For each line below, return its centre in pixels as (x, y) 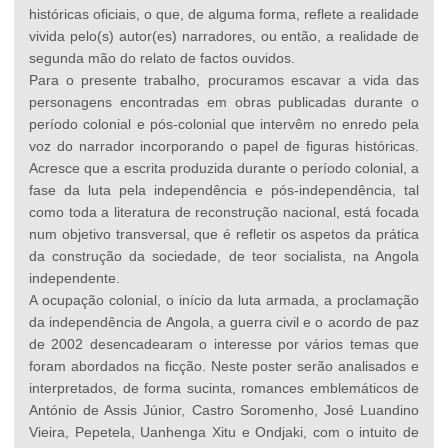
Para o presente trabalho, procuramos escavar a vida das (224, 80)
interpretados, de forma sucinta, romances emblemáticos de (224, 388)
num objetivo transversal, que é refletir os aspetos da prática (224, 234)
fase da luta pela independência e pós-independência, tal (224, 190)
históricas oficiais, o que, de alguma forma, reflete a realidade (224, 14)
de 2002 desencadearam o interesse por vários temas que (224, 344)
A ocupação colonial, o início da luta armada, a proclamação (224, 300)
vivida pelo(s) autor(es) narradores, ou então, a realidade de (224, 36)
